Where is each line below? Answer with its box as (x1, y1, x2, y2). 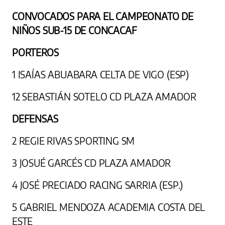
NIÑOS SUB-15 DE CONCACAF (12, 24, 137, 36)
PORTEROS (12, 46, 59, 58)
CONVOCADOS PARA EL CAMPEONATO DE (12, 10, 193, 22)
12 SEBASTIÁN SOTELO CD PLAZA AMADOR (12, 90, 196, 102)
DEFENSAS (12, 112, 58, 125)
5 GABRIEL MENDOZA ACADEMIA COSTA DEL (12, 200, 205, 213)
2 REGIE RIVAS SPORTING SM (12, 134, 135, 147)
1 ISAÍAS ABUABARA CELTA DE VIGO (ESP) (12, 68, 189, 80)
